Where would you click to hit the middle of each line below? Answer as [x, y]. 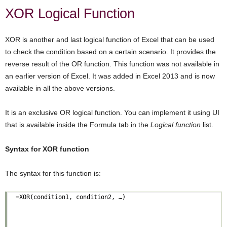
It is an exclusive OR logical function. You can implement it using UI [112, 112]
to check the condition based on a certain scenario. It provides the [110, 51]
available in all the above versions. [60, 88]
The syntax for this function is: [53, 173]
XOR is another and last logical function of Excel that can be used [110, 39]
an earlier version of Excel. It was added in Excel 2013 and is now [110, 76]
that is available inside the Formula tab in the [78, 124]
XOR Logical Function [70, 13]
